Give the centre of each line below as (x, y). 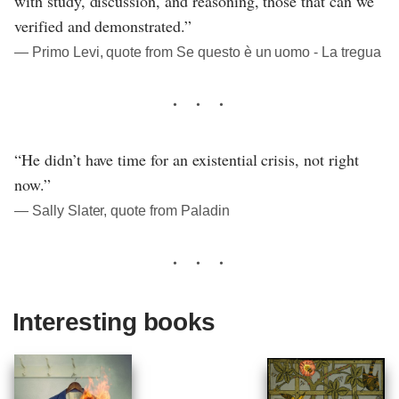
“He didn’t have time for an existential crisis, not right (187, 159)
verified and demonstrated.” (103, 25)
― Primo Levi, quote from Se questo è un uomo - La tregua (198, 52)
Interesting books (114, 322)
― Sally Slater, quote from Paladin (122, 210)
